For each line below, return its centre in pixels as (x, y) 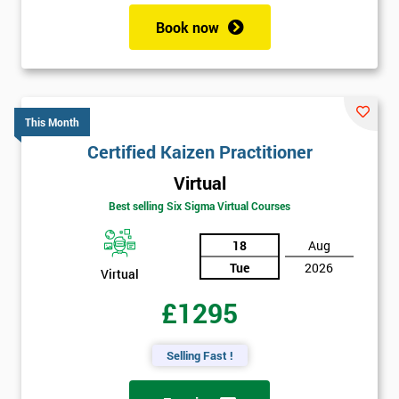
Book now (187, 27)
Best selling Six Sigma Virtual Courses (199, 206)
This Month (52, 122)
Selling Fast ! (199, 355)
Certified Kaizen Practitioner (199, 151)
